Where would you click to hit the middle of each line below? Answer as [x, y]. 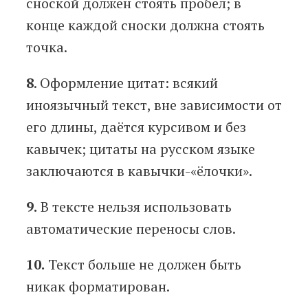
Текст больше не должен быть [143, 265]
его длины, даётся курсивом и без [136, 127]
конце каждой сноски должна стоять [145, 25]
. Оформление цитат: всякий [126, 83]
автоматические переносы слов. [131, 229]
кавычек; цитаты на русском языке [141, 149]
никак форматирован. [98, 287]
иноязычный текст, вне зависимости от [154, 105]
